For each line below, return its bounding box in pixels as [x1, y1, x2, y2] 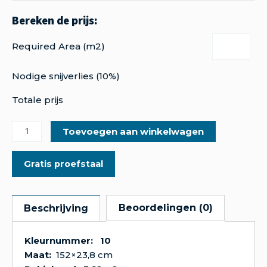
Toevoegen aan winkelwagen [62, 126, 204, 138]
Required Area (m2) [12, 41, 105, 52]
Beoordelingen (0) [118, 201, 213, 213]
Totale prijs [12, 94, 63, 106]
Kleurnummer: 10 [24, 234, 111, 246]
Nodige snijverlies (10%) [12, 70, 120, 82]
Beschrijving [24, 202, 89, 214]
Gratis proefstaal [24, 159, 103, 170]
